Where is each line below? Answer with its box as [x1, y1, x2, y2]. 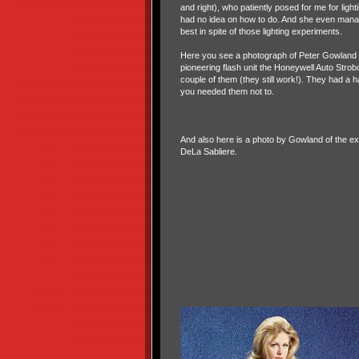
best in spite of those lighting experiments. [179, 26, 342, 36]
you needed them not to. [179, 86, 274, 96]
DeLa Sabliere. [179, 146, 237, 156]
